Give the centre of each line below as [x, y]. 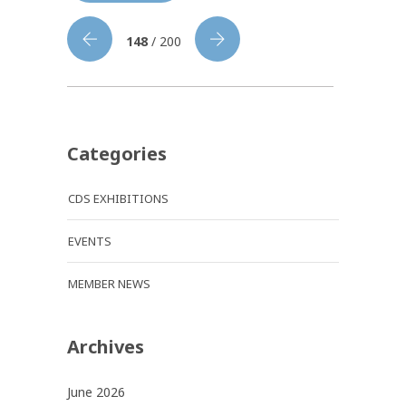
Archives [106, 346]
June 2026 [96, 391]
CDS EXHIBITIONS [118, 198]
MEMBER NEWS [109, 283]
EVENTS [90, 241]
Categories [117, 153]
